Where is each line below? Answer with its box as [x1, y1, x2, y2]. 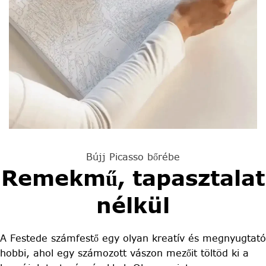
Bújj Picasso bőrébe [86, 150, 180, 163]
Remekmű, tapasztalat [1, 162, 265, 193]
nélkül [96, 189, 170, 220]
